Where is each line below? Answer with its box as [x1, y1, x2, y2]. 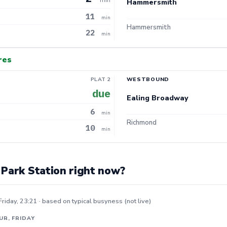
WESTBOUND [126, 75, 170, 83]
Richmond [126, 118, 157, 128]
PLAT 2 [91, 75, 110, 83]
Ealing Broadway [126, 93, 188, 103]
